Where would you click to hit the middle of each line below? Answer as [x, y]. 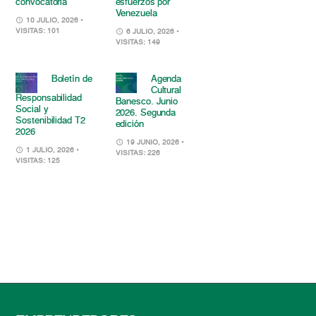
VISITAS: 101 [38, 31]
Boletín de [72, 80]
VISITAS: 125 [38, 160]
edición [129, 125]
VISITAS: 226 [138, 153]
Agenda [166, 80]
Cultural [166, 91]
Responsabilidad [49, 98]
